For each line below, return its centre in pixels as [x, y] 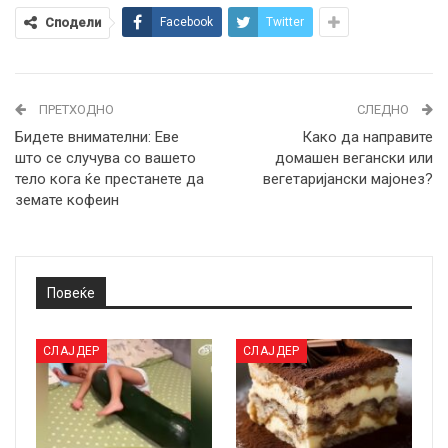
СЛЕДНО [384, 109]
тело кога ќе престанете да [109, 179]
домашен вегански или [354, 158]
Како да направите [367, 137]
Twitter [285, 22]
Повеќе [71, 293]
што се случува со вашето [105, 158]
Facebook [186, 22]
